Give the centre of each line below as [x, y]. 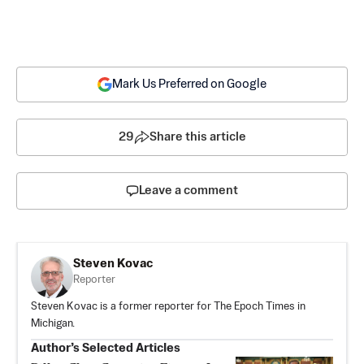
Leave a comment [188, 190]
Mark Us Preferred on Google [189, 84]
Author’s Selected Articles [106, 348]
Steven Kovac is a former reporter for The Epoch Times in [168, 306]
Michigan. [53, 323]
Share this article [197, 136]
